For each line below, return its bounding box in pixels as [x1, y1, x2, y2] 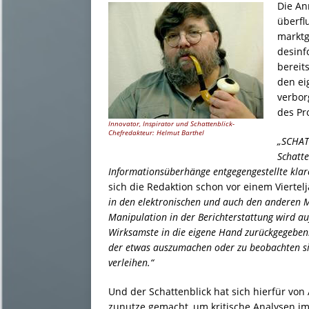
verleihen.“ [108, 255, 154, 269]
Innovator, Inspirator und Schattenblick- [108, 119, 235, 129]
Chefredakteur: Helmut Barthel [108, 128, 204, 138]
